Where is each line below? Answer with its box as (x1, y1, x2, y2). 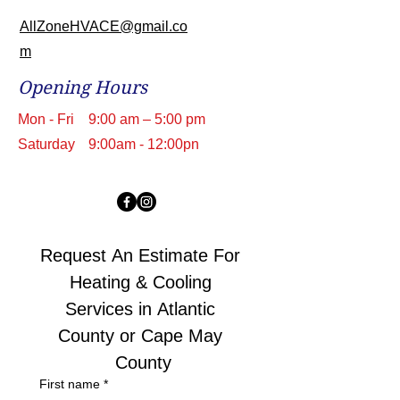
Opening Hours (18, 78, 147, 98)
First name (39, 377, 100, 391)
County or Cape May (58, 326, 222, 346)
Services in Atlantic (65, 299, 215, 319)
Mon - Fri (18, 112, 74, 127)
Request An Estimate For (40, 246, 240, 265)
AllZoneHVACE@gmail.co (20, 19, 187, 34)
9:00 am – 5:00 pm (88, 112, 205, 127)
